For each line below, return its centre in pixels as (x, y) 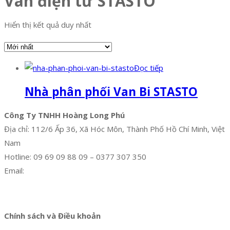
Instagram (87, 192)
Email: (14, 170)
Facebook (21, 192)
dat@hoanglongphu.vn (63, 170)
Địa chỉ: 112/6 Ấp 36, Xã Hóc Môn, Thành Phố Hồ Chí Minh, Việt (114, 129)
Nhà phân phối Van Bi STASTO (111, 91)
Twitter (53, 192)
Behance (185, 192)
